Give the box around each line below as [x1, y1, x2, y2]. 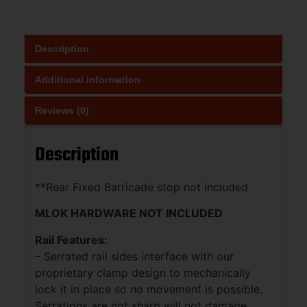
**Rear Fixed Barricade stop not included [35, 180, 248, 194]
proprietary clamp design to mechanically [35, 265, 251, 280]
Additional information [35, 73, 140, 85]
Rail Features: [35, 232, 108, 247]
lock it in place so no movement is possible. [35, 282, 266, 296]
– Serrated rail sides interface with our [35, 249, 234, 263]
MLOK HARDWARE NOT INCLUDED [35, 206, 223, 221]
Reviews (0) [35, 104, 89, 116]
